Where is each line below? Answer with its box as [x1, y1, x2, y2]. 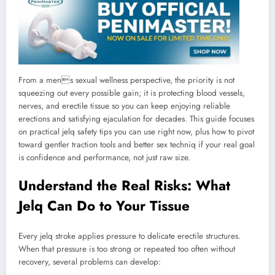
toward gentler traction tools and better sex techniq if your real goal [18, 138, 255, 150]
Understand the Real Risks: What [18, 175, 230, 195]
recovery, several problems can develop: [18, 256, 161, 268]
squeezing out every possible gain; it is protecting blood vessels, [18, 87, 245, 99]
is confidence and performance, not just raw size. [18, 151, 190, 163]
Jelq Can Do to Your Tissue [18, 195, 190, 215]
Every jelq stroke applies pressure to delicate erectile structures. [18, 230, 241, 242]
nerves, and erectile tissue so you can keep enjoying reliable [18, 99, 230, 112]
